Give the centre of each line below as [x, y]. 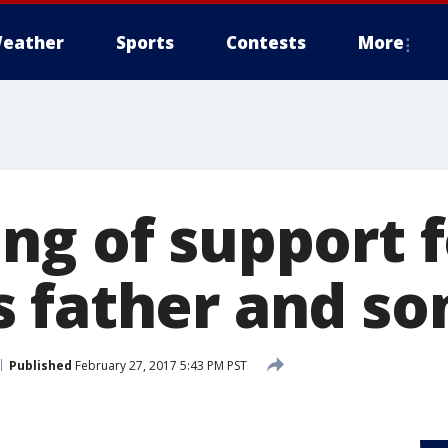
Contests [266, 42]
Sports [145, 42]
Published [40, 365]
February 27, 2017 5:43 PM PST [159, 365]
